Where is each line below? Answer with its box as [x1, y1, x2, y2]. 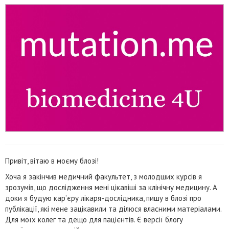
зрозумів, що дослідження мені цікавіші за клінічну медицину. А [5, 182, 217, 192]
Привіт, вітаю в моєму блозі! [5, 156, 99, 166]
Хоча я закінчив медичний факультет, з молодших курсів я [5, 172, 202, 181]
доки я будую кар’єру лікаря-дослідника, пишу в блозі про [5, 193, 201, 203]
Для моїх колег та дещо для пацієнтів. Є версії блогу [5, 215, 183, 224]
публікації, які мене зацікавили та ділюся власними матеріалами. [5, 204, 221, 214]
